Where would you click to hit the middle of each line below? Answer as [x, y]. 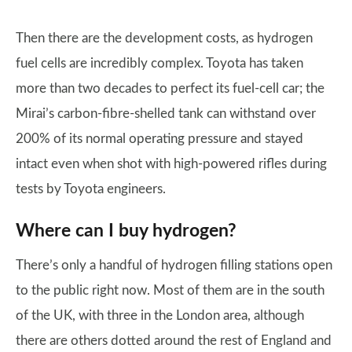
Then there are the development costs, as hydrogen [164, 38]
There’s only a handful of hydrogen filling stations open [174, 266]
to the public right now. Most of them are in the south [170, 291]
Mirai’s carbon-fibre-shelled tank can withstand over [166, 114]
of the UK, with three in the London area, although [160, 316]
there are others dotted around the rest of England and [174, 341]
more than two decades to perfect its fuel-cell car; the [170, 89]
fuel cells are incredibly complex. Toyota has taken [159, 64]
